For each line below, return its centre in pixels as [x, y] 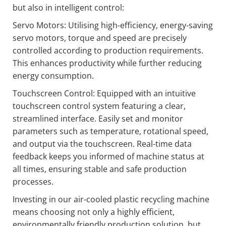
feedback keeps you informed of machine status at [108, 157]
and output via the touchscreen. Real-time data [102, 144]
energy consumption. [53, 76]
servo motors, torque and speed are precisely [100, 38]
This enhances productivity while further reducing [107, 63]
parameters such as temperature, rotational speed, [110, 131]
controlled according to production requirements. [108, 51]
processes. [33, 182]
